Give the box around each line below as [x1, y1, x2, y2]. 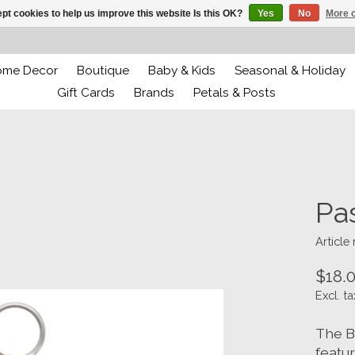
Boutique [77, 63, 130, 78]
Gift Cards [56, 85, 115, 100]
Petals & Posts [193, 85, 276, 100]
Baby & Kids [148, 63, 216, 78]
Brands [133, 85, 174, 100]
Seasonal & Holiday [235, 63, 346, 78]
